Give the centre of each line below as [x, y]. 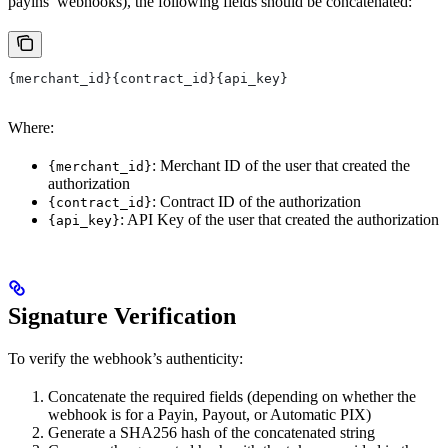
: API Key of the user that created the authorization [279, 220]
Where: [31, 128]
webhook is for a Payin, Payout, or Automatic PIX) [209, 415]
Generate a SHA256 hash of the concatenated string [211, 433]
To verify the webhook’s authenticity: [125, 359]
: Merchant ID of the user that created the [281, 166]
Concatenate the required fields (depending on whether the [232, 397]
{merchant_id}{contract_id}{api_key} [148, 79]
